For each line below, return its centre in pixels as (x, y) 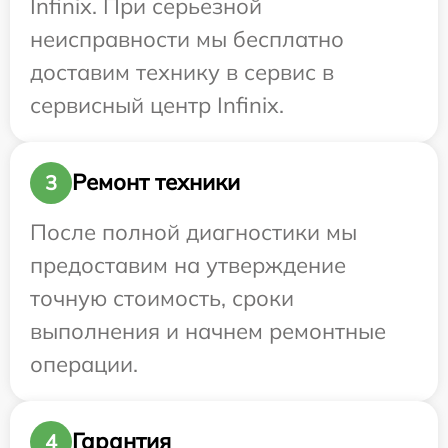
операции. (84, 363)
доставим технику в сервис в (182, 71)
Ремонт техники (156, 182)
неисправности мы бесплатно (187, 38)
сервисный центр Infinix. (157, 104)
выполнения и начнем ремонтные (208, 330)
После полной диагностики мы (193, 231)
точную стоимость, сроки (162, 297)
